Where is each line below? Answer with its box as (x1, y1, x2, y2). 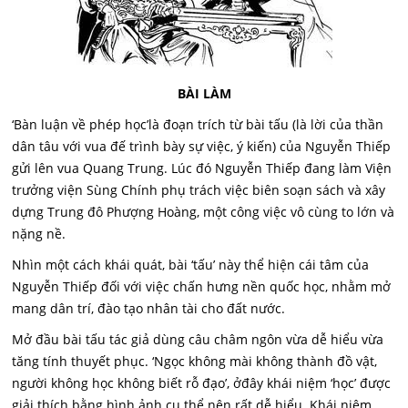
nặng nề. (12, 225, 66, 242)
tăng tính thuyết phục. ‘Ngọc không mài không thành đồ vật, (12, 352, 378, 370)
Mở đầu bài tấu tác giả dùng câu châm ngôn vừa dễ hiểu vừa (12, 331, 384, 348)
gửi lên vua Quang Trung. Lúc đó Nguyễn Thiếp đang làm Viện (12, 159, 393, 177)
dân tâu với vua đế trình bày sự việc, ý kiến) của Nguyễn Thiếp (12, 138, 392, 155)
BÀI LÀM (177, 85, 231, 102)
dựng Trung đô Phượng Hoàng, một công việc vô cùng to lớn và (12, 203, 395, 220)
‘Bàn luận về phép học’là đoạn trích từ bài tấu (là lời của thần (12, 116, 384, 133)
